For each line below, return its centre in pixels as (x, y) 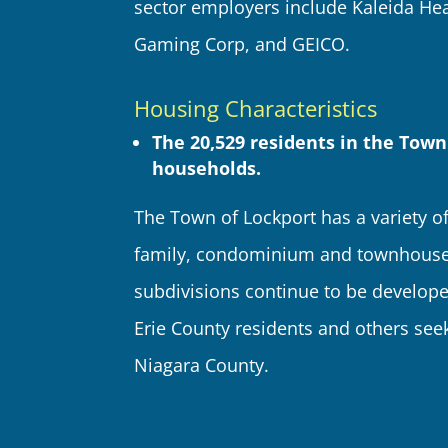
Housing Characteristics (256, 108)
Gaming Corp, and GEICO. (242, 44)
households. (207, 168)
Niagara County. (202, 365)
